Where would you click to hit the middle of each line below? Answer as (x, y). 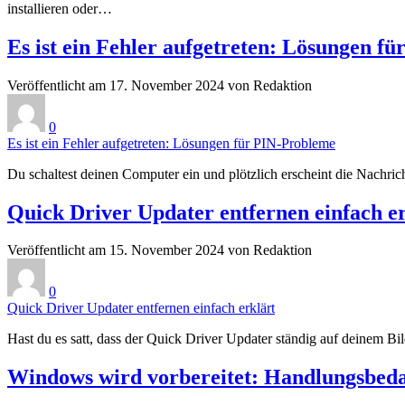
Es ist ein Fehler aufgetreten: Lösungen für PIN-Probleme (171, 143)
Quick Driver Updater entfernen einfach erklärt (141, 308)
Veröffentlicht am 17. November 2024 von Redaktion (160, 85)
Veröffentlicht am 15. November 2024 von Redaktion (160, 250)
